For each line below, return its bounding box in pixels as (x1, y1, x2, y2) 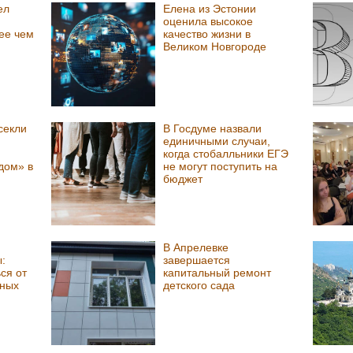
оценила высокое (162, 15, 253, 28)
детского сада (162, 279, 235, 292)
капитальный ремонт (162, 266, 271, 280)
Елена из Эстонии (162, 2, 256, 16)
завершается (162, 254, 230, 267)
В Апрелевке (162, 241, 229, 255)
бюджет (162, 172, 203, 185)
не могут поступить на (162, 159, 277, 173)
